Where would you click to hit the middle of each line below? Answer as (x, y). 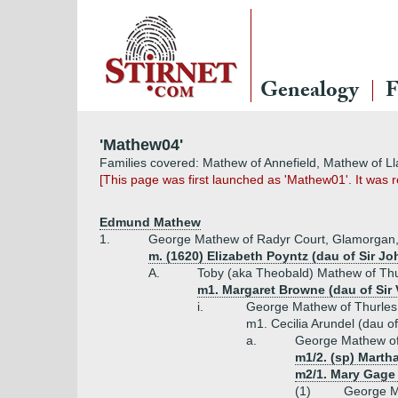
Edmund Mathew (150, 222)
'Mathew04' (141, 145)
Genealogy (310, 93)
